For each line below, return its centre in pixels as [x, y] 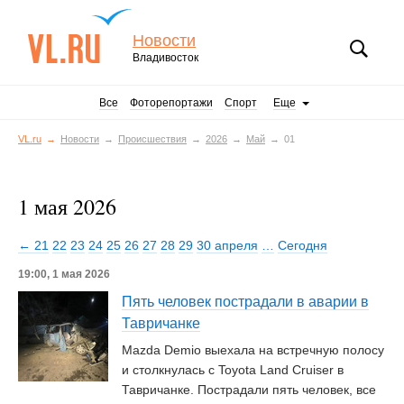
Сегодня [303, 245]
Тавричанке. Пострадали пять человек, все [249, 390]
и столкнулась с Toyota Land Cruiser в [233, 370]
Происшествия [152, 139]
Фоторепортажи [171, 103]
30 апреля [227, 245]
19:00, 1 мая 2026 [64, 274]
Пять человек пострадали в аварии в [245, 302]
